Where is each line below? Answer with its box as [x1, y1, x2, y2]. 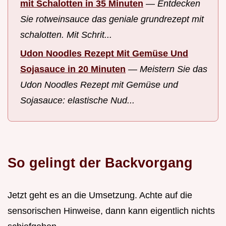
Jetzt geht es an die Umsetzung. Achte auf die [8, 190, 192, 201]
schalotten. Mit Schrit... [20, 30, 112, 40]
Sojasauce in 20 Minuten [20, 64, 126, 74]
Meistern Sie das [140, 64, 207, 74]
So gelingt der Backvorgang [8, 155, 193, 171]
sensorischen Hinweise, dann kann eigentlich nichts [8, 206, 215, 216]
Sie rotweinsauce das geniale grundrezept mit [20, 14, 204, 25]
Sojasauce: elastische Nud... [20, 95, 135, 105]
